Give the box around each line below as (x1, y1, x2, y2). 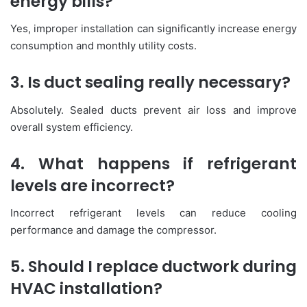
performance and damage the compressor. (10, 223, 217, 237)
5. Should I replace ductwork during (10, 256, 297, 278)
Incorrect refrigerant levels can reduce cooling (10, 206, 297, 220)
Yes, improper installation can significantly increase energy (10, 22, 297, 36)
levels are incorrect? (10, 174, 175, 197)
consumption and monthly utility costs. (10, 39, 197, 53)
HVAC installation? (10, 278, 162, 300)
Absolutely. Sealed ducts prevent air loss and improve (10, 103, 297, 116)
